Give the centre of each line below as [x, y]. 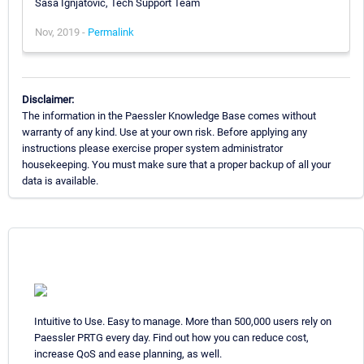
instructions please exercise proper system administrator [152, 149]
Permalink [111, 32]
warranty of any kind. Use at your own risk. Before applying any [165, 132]
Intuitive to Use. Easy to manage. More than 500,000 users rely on [183, 322]
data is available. [60, 181]
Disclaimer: [48, 100]
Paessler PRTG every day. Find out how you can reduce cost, [171, 338]
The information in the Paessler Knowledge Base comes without [169, 116]
